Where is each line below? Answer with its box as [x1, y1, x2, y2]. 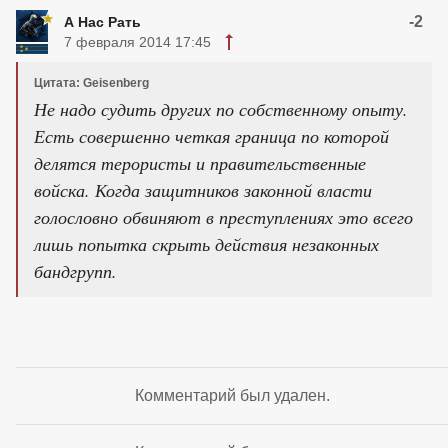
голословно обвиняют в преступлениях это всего [34, 205, 413, 230]
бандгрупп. [34, 259, 117, 284]
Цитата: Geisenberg [34, 76, 149, 91]
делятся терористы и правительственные [34, 151, 366, 176]
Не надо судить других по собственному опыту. [34, 97, 408, 122]
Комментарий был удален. [134, 387, 330, 405]
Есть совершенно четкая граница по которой [34, 124, 389, 149]
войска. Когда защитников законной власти [34, 178, 372, 203]
